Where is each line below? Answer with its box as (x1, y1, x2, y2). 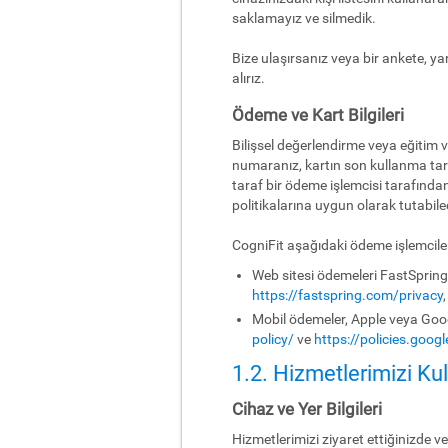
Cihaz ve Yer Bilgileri (232, 399, 382, 419)
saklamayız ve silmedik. (232, 10, 376, 26)
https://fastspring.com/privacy (252, 287, 443, 303)
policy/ (252, 331, 294, 347)
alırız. (232, 70, 265, 86)
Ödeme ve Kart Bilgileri (232, 105, 404, 125)
